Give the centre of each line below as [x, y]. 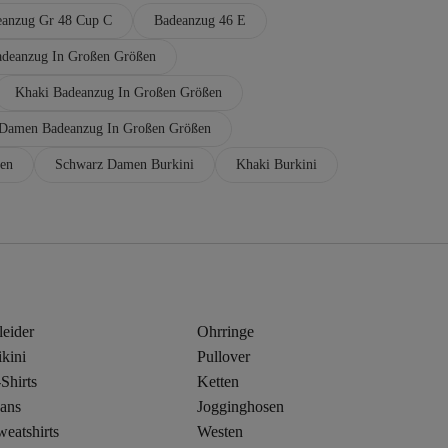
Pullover [224, 356]
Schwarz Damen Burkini [124, 164]
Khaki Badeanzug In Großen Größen [118, 92]
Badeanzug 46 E [200, 20]
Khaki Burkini [276, 164]
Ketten [218, 381]
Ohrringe [226, 331]
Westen [220, 431]
